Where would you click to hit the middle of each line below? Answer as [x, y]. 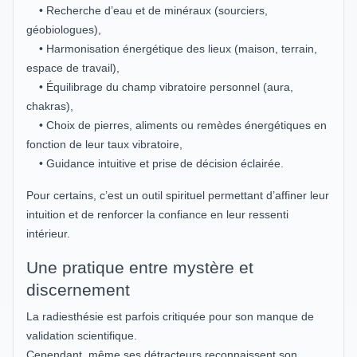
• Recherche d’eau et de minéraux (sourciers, [147, 10]
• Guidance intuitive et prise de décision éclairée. [155, 163]
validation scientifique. [82, 335]
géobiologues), [64, 29]
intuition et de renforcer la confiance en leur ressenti [157, 214]
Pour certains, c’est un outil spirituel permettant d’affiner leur [178, 195]
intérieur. [48, 233]
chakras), [50, 106]
